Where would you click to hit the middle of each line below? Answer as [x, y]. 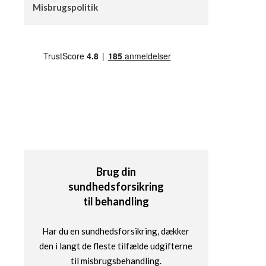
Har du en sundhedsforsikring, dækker [116, 231]
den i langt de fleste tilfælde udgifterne [116, 246]
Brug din [116, 172]
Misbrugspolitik [65, 7]
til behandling [116, 201]
